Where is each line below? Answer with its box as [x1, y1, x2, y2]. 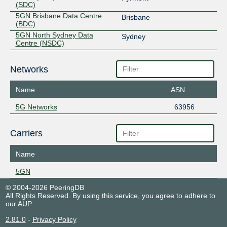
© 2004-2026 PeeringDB [5, 183, 84, 192]
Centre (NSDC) [15, 39, 64, 47]
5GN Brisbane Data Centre [15, 11, 102, 20]
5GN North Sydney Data [15, 30, 93, 39]
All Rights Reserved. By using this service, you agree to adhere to [5, 191, 215, 200]
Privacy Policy [32, 215, 77, 223]
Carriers [10, 128, 43, 139]
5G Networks [15, 103, 57, 111]
